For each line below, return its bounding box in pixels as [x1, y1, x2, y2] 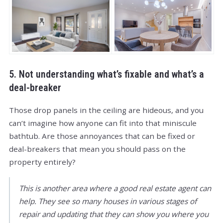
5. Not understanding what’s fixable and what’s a [9, 68, 204, 80]
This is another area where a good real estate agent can [19, 183, 211, 193]
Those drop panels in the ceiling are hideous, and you [9, 105, 204, 115]
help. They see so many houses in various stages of [19, 196, 197, 206]
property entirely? [9, 156, 76, 167]
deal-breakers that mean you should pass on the [9, 143, 186, 154]
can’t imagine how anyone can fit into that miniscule [9, 117, 197, 128]
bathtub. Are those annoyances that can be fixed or [9, 130, 195, 141]
